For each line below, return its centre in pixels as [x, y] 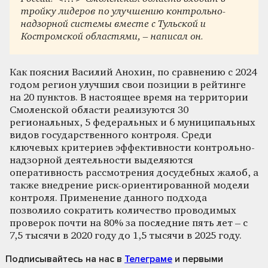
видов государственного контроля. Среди [111, 135]
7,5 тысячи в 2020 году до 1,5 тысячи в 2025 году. [126, 236]
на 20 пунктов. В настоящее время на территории [129, 98]
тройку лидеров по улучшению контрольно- [124, 12]
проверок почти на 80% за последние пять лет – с [129, 223]
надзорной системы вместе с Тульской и [114, 25]
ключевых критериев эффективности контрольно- [132, 148]
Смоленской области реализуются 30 [99, 110]
